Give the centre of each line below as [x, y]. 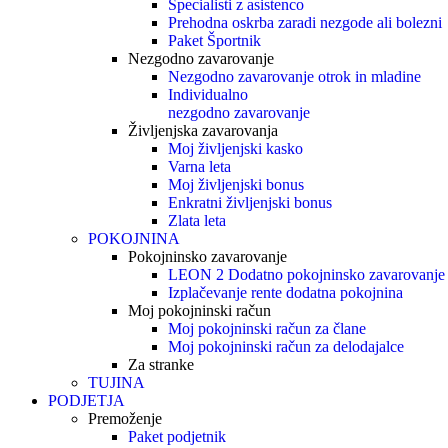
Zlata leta [197, 220]
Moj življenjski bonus [236, 184]
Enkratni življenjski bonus [250, 202]
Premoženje [125, 418]
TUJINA [116, 382]
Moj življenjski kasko [235, 148]
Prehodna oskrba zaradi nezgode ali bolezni [305, 22]
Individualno [208, 94]
